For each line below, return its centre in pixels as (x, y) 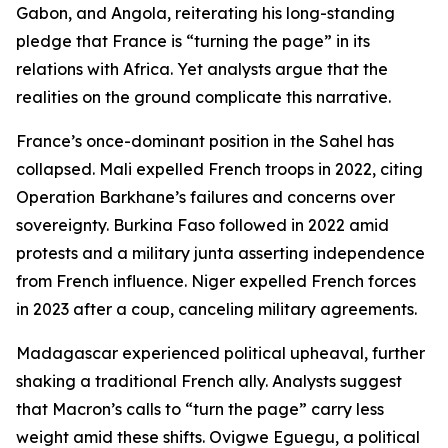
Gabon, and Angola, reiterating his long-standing (205, 13)
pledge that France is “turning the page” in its (193, 41)
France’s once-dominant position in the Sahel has (205, 141)
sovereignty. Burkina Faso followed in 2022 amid (202, 225)
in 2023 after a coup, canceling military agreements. (216, 309)
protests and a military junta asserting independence (220, 253)
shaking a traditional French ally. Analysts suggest (209, 381)
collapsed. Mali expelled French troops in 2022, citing (219, 169)
